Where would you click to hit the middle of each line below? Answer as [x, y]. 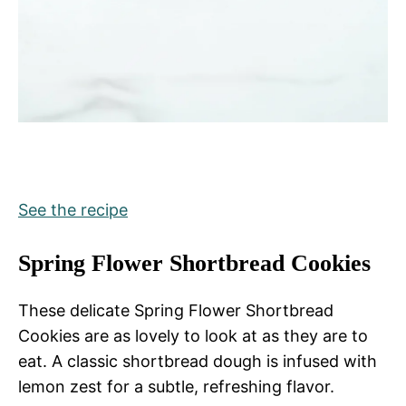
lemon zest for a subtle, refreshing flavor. [176, 387]
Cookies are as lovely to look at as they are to [193, 336]
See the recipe [73, 210]
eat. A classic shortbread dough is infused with [198, 362]
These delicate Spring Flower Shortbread [176, 311]
